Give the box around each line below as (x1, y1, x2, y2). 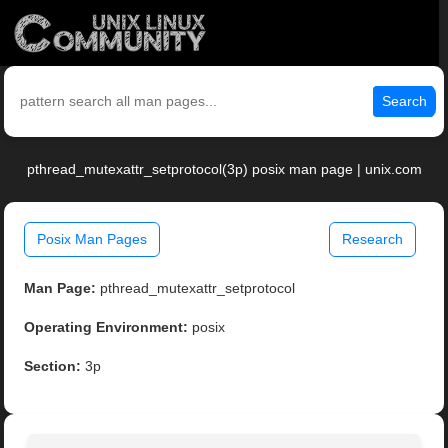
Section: (24, 358, 82, 375)
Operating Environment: (24, 319, 189, 336)
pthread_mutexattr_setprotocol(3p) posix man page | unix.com (26, 161, 422, 178)
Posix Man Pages (37, 231, 148, 248)
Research (341, 231, 403, 248)
